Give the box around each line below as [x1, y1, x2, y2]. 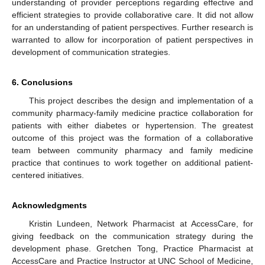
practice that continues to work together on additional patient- [12, 158, 253, 168]
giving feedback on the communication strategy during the [12, 231, 253, 241]
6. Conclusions [12, 77, 73, 88]
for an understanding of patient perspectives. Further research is [12, 22, 253, 33]
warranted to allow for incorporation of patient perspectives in [12, 35, 253, 45]
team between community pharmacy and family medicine [12, 146, 253, 156]
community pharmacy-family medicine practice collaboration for [12, 108, 253, 118]
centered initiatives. [12, 170, 84, 180]
